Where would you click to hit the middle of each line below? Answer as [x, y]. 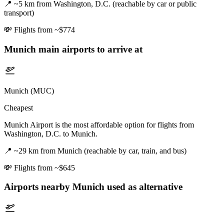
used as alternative [143, 187]
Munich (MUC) [29, 90]
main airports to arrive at [89, 49]
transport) [19, 13]
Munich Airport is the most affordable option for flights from [99, 124]
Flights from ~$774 [44, 30]
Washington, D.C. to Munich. [51, 133]
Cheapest [18, 107]
